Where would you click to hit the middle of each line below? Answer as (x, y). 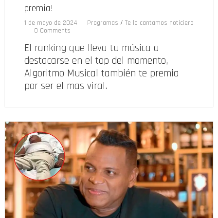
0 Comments (52, 31)
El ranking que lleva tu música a (92, 48)
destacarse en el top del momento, (96, 61)
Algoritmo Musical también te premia (102, 73)
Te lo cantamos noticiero (159, 23)
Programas (103, 23)
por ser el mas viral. (66, 86)
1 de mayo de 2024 (51, 23)
